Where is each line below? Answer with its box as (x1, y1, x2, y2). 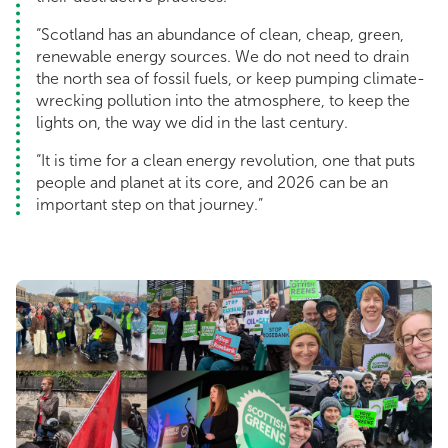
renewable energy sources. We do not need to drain (36, 47, 409, 67)
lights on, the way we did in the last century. (36, 113, 352, 133)
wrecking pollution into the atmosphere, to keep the (36, 91, 410, 111)
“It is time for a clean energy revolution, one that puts (36, 151, 415, 171)
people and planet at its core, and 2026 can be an (36, 173, 388, 193)
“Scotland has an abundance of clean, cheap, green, (36, 25, 404, 45)
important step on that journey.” (36, 195, 263, 215)
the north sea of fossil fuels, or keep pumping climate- (36, 69, 425, 89)
